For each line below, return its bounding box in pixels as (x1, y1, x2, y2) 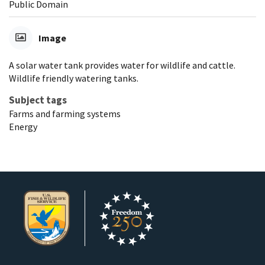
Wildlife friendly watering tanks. (9, 72, 138, 84)
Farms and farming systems (9, 107, 121, 119)
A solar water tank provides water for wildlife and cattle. (9, 59, 235, 71)
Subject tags (9, 93, 67, 106)
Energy (9, 120, 37, 132)
